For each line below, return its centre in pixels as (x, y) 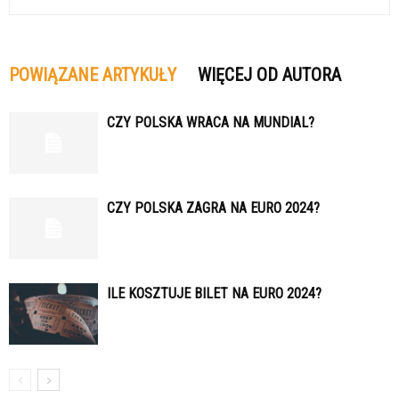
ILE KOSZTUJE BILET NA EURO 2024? (214, 294)
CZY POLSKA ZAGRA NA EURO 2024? (213, 208)
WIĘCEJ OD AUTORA (269, 75)
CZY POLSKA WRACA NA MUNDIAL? (211, 123)
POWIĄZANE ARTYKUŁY (93, 75)
